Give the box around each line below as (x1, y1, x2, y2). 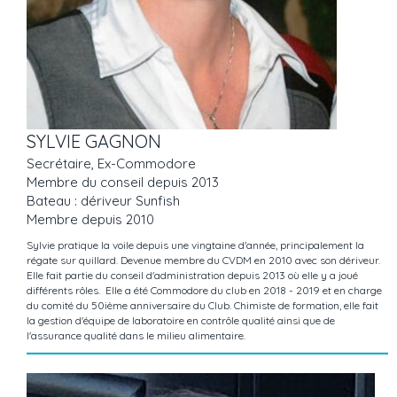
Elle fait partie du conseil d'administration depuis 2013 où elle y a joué (27, 269, 358, 283)
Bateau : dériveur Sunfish (27, 192, 180, 210)
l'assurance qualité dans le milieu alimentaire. (27, 329, 245, 343)
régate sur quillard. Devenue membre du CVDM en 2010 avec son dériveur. (27, 253, 383, 268)
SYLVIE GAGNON (27, 130, 161, 153)
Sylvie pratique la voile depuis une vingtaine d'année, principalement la (27, 238, 364, 253)
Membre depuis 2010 (27, 211, 154, 229)
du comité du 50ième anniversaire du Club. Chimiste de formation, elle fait (27, 299, 378, 313)
